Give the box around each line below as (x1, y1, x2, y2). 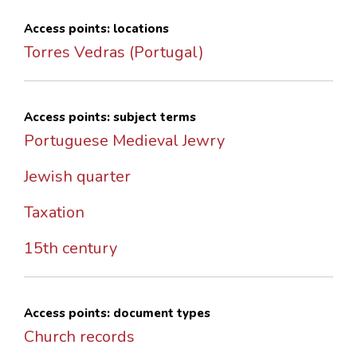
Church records (24, 326, 135, 348)
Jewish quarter (24, 166, 131, 188)
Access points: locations (24, 21, 169, 37)
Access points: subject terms (24, 109, 196, 126)
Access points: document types (24, 305, 210, 322)
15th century (24, 237, 117, 260)
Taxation (24, 202, 84, 224)
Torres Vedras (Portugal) (24, 41, 204, 64)
